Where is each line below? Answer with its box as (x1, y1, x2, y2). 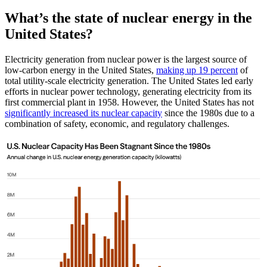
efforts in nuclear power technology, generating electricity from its (5, 86, 252, 97)
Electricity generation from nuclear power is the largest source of (5, 54, 247, 65)
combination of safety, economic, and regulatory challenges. (5, 119, 229, 129)
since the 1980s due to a (162, 108, 254, 119)
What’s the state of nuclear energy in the (5, 10, 252, 26)
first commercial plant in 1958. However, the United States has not (5, 97, 254, 108)
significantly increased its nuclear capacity (5, 108, 162, 119)
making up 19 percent (156, 65, 238, 76)
